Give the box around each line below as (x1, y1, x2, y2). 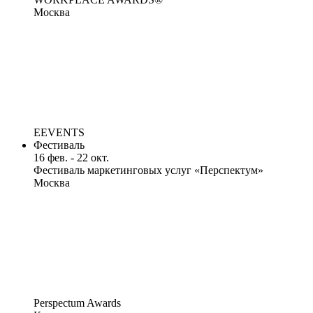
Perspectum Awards (34, 297, 121, 310)
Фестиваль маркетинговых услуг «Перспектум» (34, 164, 263, 177)
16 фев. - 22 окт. (34, 152, 109, 164)
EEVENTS (34, 126, 85, 139)
